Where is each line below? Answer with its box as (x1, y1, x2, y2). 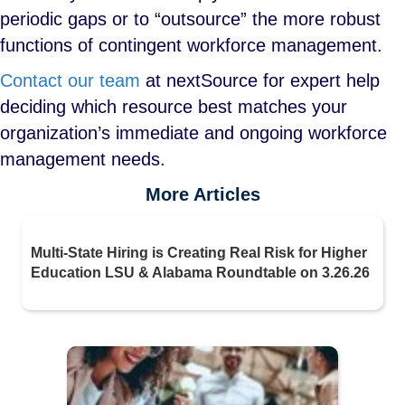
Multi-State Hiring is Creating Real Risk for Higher (31, 245, 367, 260)
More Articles (145, 184, 260, 204)
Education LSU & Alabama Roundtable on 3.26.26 (31, 265, 370, 280)
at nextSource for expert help (140, 71, 380, 90)
